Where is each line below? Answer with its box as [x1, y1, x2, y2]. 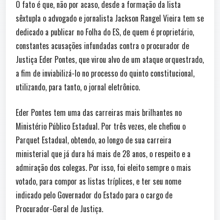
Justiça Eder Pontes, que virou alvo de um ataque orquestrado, [16, 53, 204, 65]
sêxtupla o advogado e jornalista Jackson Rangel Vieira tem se [16, 12, 204, 24]
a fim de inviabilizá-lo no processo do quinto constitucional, [16, 67, 194, 79]
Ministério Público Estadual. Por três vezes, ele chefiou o [16, 120, 186, 132]
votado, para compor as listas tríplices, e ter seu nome [16, 175, 181, 187]
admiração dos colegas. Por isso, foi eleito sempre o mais [16, 161, 191, 173]
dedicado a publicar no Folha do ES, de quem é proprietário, [16, 26, 194, 38]
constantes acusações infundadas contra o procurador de [16, 39, 189, 52]
